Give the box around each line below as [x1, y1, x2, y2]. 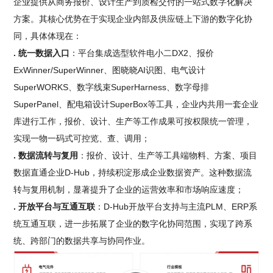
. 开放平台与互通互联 [13, 202, 96, 212]
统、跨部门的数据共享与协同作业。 [13, 236, 151, 246]
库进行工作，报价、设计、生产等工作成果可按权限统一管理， [13, 116, 253, 127]
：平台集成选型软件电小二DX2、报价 [69, 48, 214, 58]
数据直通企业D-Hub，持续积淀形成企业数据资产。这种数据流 [13, 168, 252, 178]
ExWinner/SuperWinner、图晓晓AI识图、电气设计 [13, 65, 206, 76]
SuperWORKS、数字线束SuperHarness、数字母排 [13, 82, 210, 93]
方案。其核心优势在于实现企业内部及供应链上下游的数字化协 [13, 14, 253, 24]
